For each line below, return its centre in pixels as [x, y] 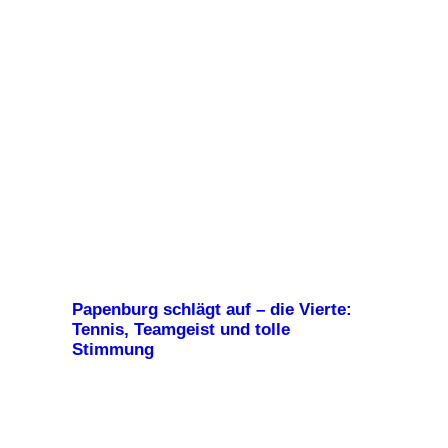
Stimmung [113, 350]
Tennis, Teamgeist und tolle [181, 330]
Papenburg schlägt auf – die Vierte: [212, 310]
